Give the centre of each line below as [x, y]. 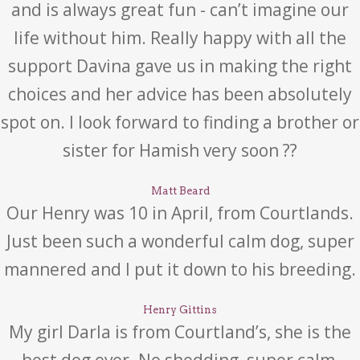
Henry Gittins [180, 310]
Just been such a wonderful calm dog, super [180, 241]
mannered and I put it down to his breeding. [180, 269]
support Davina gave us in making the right [180, 66]
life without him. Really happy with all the [180, 38]
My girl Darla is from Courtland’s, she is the [180, 332]
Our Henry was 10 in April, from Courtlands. [180, 213]
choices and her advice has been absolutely [180, 94]
